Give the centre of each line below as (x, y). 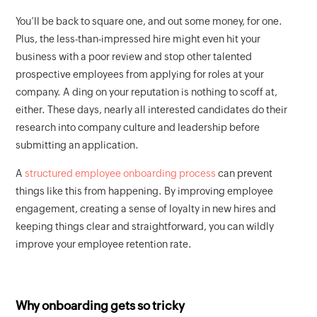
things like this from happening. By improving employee (145, 191)
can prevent (244, 174)
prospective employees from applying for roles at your (140, 75)
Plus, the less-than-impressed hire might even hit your (138, 39)
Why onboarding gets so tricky (100, 306)
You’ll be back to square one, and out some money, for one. (149, 22)
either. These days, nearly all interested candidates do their (152, 110)
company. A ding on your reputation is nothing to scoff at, (147, 92)
